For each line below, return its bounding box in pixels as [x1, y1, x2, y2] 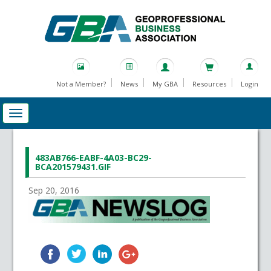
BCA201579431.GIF [35, 161, 111, 173]
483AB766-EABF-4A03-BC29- [35, 152, 152, 164]
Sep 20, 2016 [28, 184, 80, 197]
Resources [192, 79, 226, 89]
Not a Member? [56, 79, 106, 89]
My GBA [152, 79, 178, 89]
